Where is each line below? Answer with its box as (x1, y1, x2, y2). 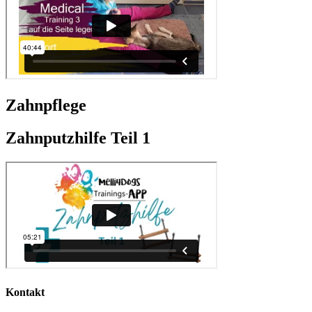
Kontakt (6, 286, 45, 298)
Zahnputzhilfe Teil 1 (6, 128, 150, 147)
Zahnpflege (6, 95, 86, 114)
